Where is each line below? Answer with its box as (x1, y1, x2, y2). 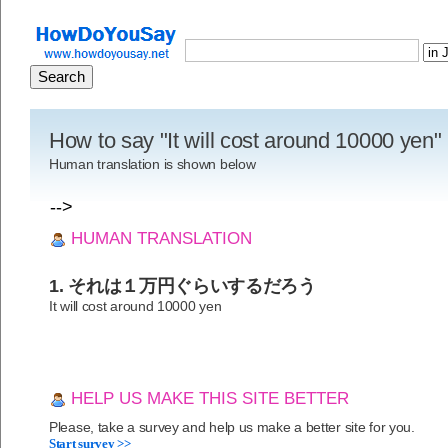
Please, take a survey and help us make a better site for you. (49, 419, 415, 436)
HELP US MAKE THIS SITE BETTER (66, 389, 349, 409)
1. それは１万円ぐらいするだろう (49, 276, 316, 297)
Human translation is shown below (49, 156, 256, 173)
